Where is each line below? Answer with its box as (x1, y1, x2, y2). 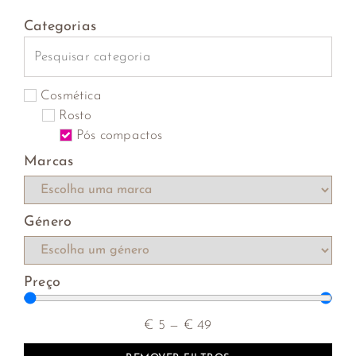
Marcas (24, 153, 74, 169)
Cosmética (41, 88, 102, 103)
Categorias (24, 18, 96, 34)
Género (24, 214, 72, 230)
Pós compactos (76, 128, 163, 142)
